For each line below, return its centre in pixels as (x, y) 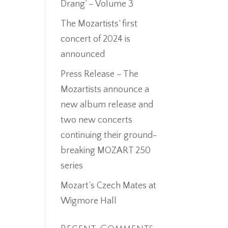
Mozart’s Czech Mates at (109, 186)
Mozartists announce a (105, 90)
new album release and (107, 105)
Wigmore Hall (89, 201)
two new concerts (97, 120)
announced (83, 54)
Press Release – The (100, 74)
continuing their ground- (109, 135)
